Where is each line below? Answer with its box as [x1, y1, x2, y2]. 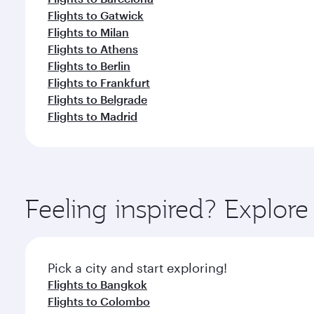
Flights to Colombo [48, 294, 150, 308]
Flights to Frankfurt [48, 76, 150, 89]
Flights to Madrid [48, 109, 137, 123]
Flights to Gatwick [48, 8, 144, 22]
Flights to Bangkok [48, 278, 147, 291]
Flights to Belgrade [48, 93, 147, 106]
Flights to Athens [48, 42, 138, 55]
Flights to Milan [48, 25, 129, 39]
